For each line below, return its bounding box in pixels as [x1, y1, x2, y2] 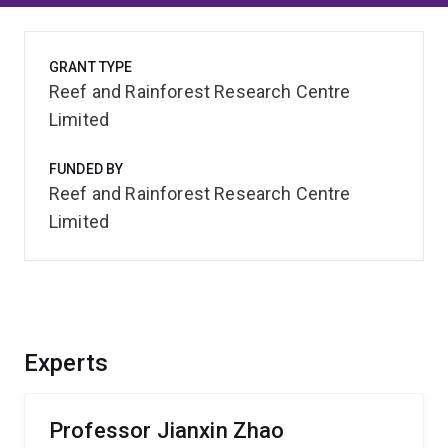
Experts [24, 349, 109, 377]
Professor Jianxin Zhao [49, 418, 285, 443]
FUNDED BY [49, 161, 124, 177]
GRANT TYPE [49, 59, 133, 75]
